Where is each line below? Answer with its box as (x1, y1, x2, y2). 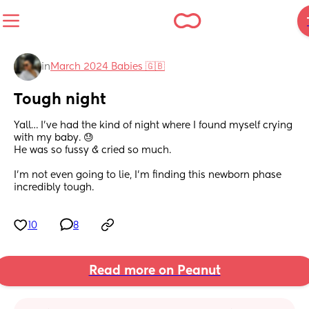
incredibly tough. (14, 183, 94, 193)
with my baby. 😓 (14, 133, 94, 143)
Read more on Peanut (88, 265, 221, 278)
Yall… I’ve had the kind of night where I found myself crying (14, 121, 292, 131)
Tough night (14, 92, 106, 108)
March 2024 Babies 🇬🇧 (50, 62, 165, 72)
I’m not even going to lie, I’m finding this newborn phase (14, 170, 281, 181)
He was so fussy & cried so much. (14, 146, 174, 156)
